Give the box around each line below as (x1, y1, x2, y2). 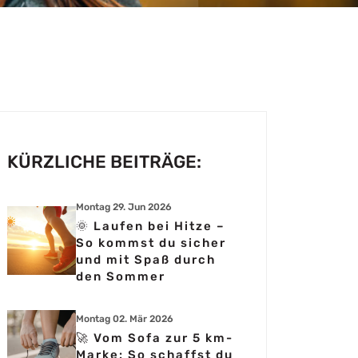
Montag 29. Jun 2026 (76, 201, 172, 213)
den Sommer (76, 269, 165, 284)
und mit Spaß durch (76, 253, 216, 267)
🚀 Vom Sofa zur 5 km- (76, 331, 233, 345)
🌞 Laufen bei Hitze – (76, 219, 225, 233)
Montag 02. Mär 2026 (76, 313, 173, 324)
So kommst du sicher (76, 236, 226, 250)
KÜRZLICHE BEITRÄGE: (7, 151, 201, 173)
